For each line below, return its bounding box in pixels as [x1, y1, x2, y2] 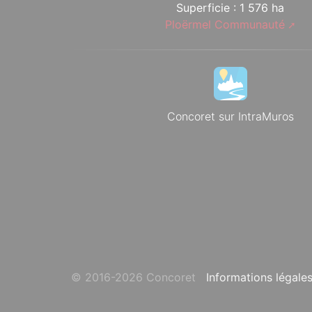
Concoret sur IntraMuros [166, 109, 294, 123]
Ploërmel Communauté [164, 17, 285, 31]
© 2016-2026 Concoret [71, 270, 196, 285]
